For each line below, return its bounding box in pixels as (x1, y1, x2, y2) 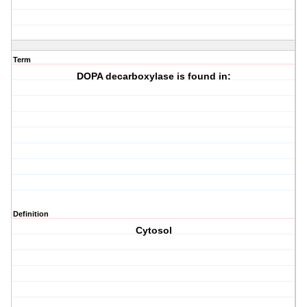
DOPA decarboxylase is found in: (76, 71, 231, 82)
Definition (13, 210, 49, 219)
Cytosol (135, 225, 172, 236)
